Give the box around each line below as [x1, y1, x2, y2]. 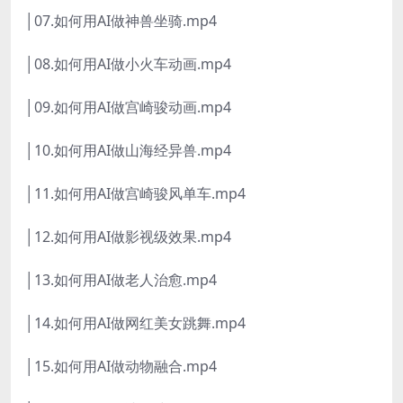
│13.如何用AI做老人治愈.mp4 [25, 270, 217, 291]
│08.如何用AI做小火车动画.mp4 [25, 54, 231, 75]
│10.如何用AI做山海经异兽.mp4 [25, 140, 231, 161]
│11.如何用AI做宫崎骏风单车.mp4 [25, 184, 246, 204]
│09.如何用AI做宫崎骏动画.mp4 [25, 97, 231, 118]
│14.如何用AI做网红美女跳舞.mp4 [25, 313, 246, 334]
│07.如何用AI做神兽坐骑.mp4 [25, 11, 217, 31]
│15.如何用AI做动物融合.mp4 [25, 356, 217, 377]
